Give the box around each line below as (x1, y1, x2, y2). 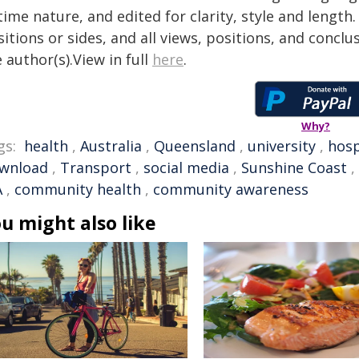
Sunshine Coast (241, 158, 347, 177)
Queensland (154, 136, 236, 155)
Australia (80, 136, 142, 155)
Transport (60, 158, 131, 177)
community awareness (153, 179, 309, 199)
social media (143, 158, 229, 177)
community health (14, 179, 141, 199)
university (248, 136, 316, 155)
